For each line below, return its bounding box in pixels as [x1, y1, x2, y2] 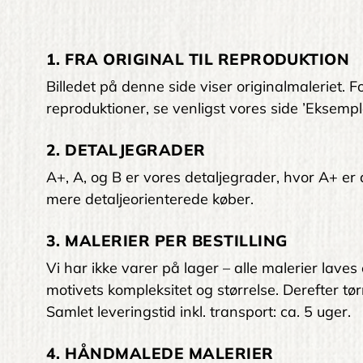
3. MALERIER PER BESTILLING [46, 231, 288, 251]
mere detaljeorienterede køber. [46, 190, 254, 209]
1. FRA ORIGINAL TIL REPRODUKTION [46, 49, 350, 70]
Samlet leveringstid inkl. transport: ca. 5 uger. [46, 302, 351, 322]
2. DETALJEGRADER [46, 140, 206, 160]
